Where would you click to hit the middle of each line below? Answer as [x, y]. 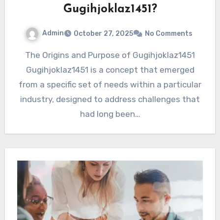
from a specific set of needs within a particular [110, 84]
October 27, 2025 [103, 33]
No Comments [169, 33]
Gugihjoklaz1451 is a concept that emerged [110, 69]
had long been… [110, 114]
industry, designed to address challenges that [110, 99]
